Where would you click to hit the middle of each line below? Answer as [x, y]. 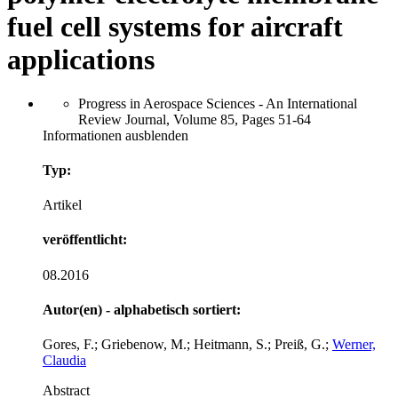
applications [81, 60]
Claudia [64, 361]
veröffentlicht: [85, 240]
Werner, [354, 345]
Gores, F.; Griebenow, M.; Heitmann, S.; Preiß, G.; [187, 345]
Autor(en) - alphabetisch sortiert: [142, 309]
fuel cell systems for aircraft [175, 27]
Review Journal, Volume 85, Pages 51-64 [195, 119]
